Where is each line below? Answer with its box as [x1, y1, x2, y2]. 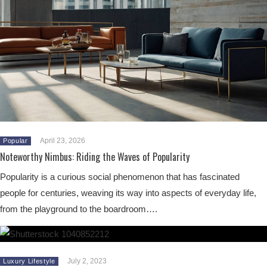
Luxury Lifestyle [3, 257, 55, 265]
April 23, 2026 [39, 136, 85, 145]
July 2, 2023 [67, 256, 107, 265]
